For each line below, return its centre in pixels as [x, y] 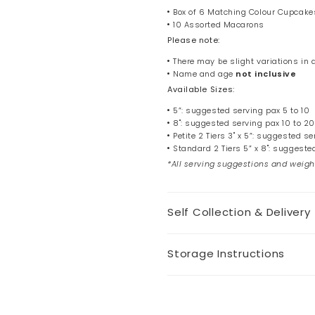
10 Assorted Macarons [220, 24]
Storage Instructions [226, 253]
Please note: [194, 40]
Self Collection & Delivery [239, 212]
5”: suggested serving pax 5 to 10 [242, 110]
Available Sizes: [201, 89]
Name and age [205, 73]
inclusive [276, 73]
